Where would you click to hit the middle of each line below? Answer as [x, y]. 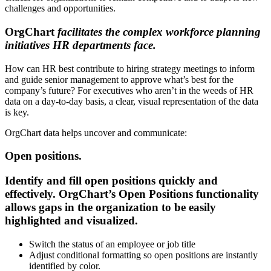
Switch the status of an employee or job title [112, 244]
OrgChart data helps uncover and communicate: [96, 132]
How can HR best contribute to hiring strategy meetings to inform [130, 68]
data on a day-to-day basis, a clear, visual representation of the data [132, 101]
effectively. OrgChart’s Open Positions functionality [132, 194]
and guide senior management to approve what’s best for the [119, 79]
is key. [17, 112]
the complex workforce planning [183, 32]
